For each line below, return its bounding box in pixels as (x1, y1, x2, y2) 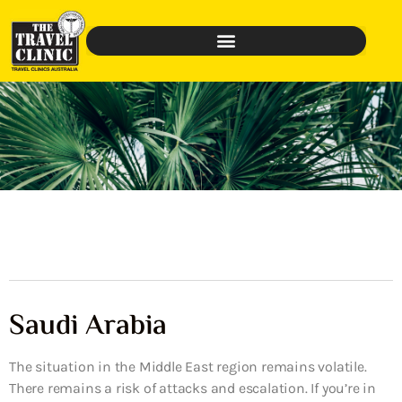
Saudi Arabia (9, 303, 167, 349)
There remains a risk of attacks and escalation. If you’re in (9, 379, 376, 397)
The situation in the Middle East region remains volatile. (9, 357, 367, 375)
